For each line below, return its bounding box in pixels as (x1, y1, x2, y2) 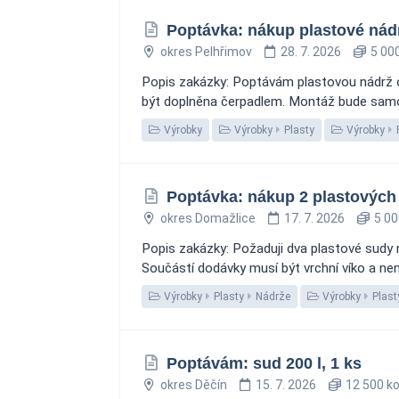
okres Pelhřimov (159, 45, 252, 59)
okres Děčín (159, 378, 227, 392)
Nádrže (256, 290, 290, 303)
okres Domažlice (159, 211, 256, 225)
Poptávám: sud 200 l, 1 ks (166, 354, 362, 372)
